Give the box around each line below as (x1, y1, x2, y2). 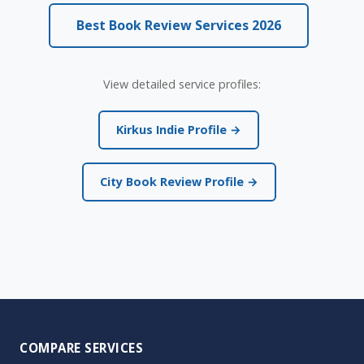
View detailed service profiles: (103, 76, 261, 92)
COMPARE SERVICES (19, 340, 143, 356)
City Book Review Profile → (99, 174, 258, 189)
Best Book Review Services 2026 (76, 16, 281, 34)
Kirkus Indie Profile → (116, 122, 241, 137)
